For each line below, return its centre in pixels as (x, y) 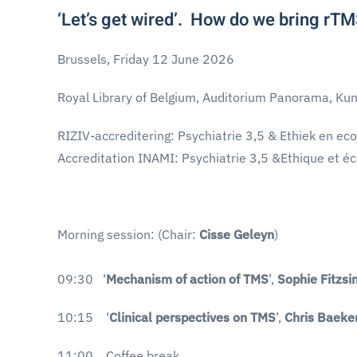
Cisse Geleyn (237, 234)
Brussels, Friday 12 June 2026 (146, 59)
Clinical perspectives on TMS (192, 317)
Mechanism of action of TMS (187, 279)
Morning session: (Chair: (128, 234)
